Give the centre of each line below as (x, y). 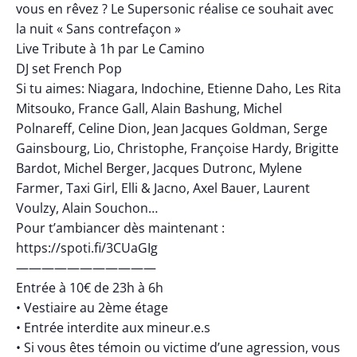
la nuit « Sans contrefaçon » (98, 29)
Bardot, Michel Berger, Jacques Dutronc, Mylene (159, 169)
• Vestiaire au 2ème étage (92, 308)
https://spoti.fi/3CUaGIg (87, 248)
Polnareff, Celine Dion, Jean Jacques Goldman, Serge (172, 129)
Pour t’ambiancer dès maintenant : (120, 228)
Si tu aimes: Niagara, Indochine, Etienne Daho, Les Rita (178, 89)
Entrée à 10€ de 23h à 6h (90, 288)
